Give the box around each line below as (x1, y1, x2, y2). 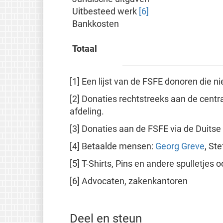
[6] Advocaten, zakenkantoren (69, 176, 188, 187)
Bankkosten (72, 19, 119, 29)
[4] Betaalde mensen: (69, 141, 155, 152)
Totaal (72, 44, 98, 54)
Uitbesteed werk (72, 6, 139, 17)
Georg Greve (155, 141, 205, 152)
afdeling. (69, 107, 104, 117)
